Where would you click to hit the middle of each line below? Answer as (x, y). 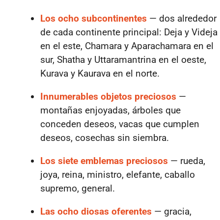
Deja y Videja (190, 32)
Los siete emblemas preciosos (104, 161)
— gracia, (172, 211)
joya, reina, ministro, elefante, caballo (118, 175)
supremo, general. (78, 188)
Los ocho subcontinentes (94, 18)
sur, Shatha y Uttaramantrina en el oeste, (123, 60)
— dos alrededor (182, 18)
